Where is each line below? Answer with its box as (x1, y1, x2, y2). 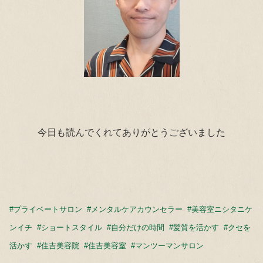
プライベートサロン (14, 205, 82, 214)
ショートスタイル (41, 223, 102, 232)
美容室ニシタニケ (191, 205, 252, 214)
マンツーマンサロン (135, 241, 204, 251)
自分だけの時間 (111, 223, 164, 232)
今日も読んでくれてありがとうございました (38, 127, 225, 138)
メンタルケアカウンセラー (91, 205, 183, 214)
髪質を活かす (173, 223, 219, 232)
